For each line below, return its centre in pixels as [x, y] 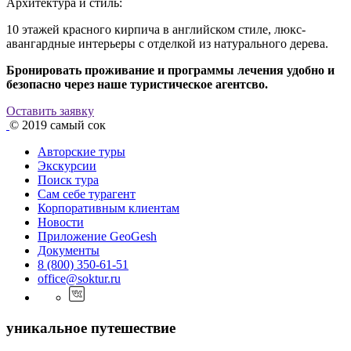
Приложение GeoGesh [97, 237]
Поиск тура [68, 180]
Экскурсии [67, 166]
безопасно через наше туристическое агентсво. [139, 85]
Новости [61, 223]
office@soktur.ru [79, 279]
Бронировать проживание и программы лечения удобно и [170, 71]
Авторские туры [81, 152]
